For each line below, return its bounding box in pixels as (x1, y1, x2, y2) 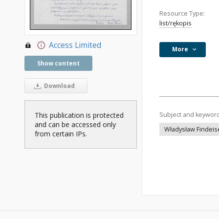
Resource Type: (159, 9, 205, 18)
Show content (37, 59, 80, 67)
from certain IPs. (35, 129, 87, 138)
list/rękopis (159, 19, 192, 27)
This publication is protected (35, 110, 124, 120)
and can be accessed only (35, 119, 116, 129)
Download (42, 81, 75, 90)
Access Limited (48, 40, 101, 50)
